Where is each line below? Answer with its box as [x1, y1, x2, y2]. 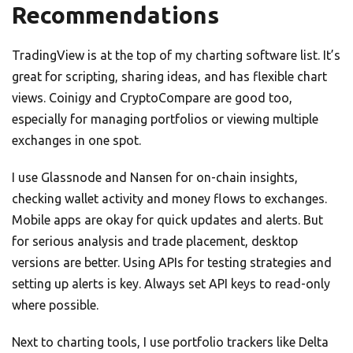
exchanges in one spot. [12, 133, 141, 148]
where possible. [12, 298, 98, 313]
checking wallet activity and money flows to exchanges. [12, 191, 327, 206]
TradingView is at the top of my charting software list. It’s [12, 48, 340, 63]
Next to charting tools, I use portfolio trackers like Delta [12, 335, 329, 350]
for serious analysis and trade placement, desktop [12, 234, 298, 249]
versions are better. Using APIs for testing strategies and [12, 255, 332, 270]
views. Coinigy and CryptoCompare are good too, [12, 91, 292, 106]
